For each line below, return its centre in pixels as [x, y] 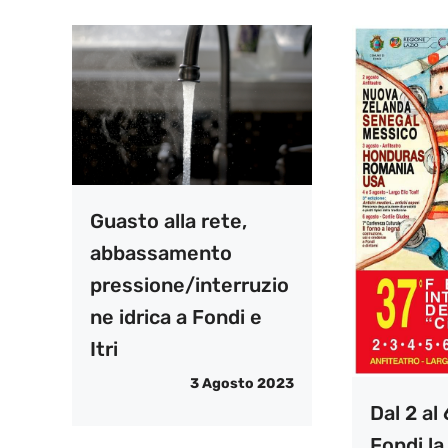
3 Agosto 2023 [241, 384]
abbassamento [161, 253]
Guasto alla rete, [168, 221]
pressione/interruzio [189, 285]
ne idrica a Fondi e [176, 317]
